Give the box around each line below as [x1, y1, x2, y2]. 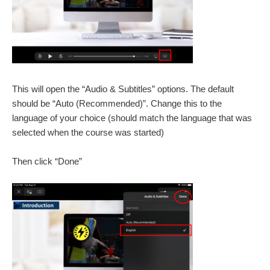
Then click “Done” [12, 156, 82, 166]
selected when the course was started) [12, 127, 164, 137]
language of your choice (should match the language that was [12, 113, 252, 123]
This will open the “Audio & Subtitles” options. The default [12, 84, 234, 94]
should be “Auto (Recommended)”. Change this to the [12, 98, 222, 108]
